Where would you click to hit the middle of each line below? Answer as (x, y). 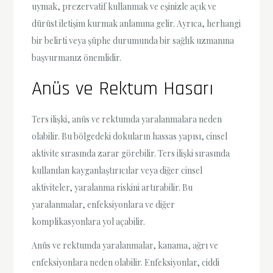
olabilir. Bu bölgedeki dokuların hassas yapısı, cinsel (130, 136)
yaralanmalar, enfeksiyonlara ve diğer (104, 204)
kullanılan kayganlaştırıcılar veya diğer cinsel (117, 170)
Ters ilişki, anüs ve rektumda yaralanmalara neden (127, 119)
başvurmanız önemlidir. (77, 57)
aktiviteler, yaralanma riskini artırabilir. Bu (112, 187)
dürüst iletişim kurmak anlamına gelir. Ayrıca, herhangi (136, 23)
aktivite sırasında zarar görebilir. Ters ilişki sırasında (131, 153)
